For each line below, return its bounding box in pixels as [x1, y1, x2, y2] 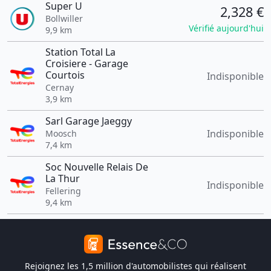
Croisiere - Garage [45, 57, 128, 70]
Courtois [45, 68, 85, 82]
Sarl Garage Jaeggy [45, 114, 132, 128]
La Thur [45, 172, 80, 185]
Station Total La [45, 45, 116, 59]
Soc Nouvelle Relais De [45, 160, 148, 174]
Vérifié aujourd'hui [189, 22, 264, 34]
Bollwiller [45, 13, 83, 24]
